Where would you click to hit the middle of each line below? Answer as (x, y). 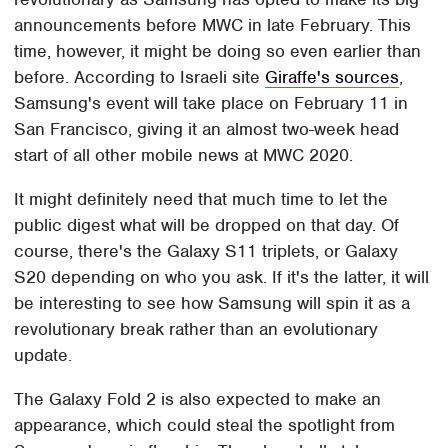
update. (43, 354)
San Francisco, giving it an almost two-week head (207, 128)
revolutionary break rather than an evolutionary (196, 328)
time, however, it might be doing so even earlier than (218, 50)
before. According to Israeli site (140, 76)
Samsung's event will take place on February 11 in (211, 102)
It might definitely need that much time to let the (201, 198)
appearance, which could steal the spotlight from (205, 424)
